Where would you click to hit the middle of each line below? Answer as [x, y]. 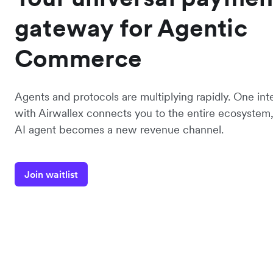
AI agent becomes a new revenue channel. [119, 130]
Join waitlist [51, 175]
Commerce [79, 59]
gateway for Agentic [131, 28]
